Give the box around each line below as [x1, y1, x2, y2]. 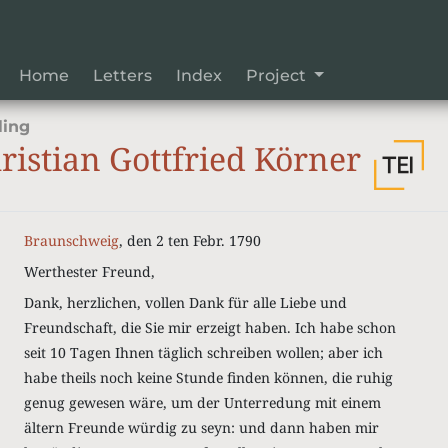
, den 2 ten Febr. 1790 [118, 231, 261, 250]
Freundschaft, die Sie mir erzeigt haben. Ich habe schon [23, 318, 396, 337]
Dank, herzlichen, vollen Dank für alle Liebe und [23, 293, 347, 312]
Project [246, 66, 310, 85]
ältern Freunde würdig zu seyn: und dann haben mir [23, 418, 379, 437]
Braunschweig [23, 231, 119, 250]
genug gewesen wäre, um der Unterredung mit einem [23, 393, 381, 412]
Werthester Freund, [23, 262, 155, 281]
